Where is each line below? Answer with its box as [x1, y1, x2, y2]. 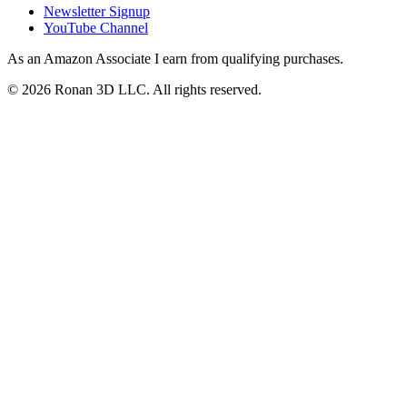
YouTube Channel [44, 20, 148, 36]
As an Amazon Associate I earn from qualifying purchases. [7, 51, 343, 67]
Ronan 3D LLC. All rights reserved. [51, 82, 262, 98]
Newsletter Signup [44, 4, 150, 20]
